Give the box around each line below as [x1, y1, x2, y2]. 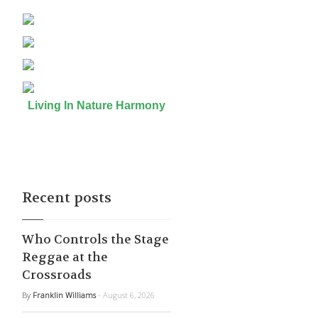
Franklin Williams [33, 290, 96, 300]
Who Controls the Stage [22, 231, 169, 247]
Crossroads [22, 267, 92, 283]
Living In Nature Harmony [22, 99, 165, 111]
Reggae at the [22, 249, 108, 265]
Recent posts [22, 189, 111, 207]
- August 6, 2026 [98, 290, 155, 300]
